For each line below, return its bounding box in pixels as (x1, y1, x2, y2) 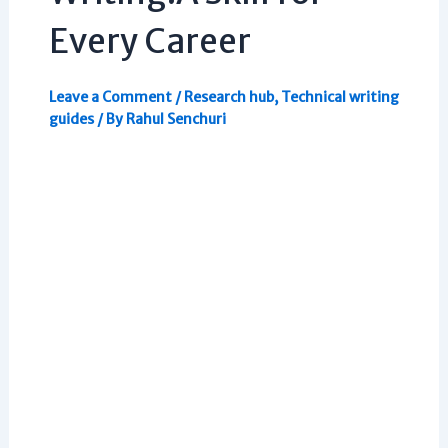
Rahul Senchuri (125, 110, 226, 129)
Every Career (48, 21, 251, 63)
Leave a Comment (48, 88, 172, 107)
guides (48, 110, 94, 129)
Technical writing (280, 88, 399, 107)
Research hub (183, 88, 274, 107)
